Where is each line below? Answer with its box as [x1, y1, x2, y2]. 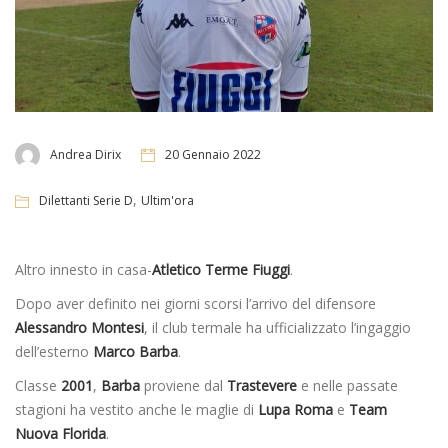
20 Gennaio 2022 [165, 146, 261, 164]
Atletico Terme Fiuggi [152, 259, 290, 279]
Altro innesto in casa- [15, 259, 152, 279]
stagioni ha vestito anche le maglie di [15, 399, 258, 419]
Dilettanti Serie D [39, 191, 133, 209]
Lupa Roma [258, 399, 337, 419]
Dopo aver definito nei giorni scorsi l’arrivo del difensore [15, 293, 376, 313]
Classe [15, 375, 61, 395]
